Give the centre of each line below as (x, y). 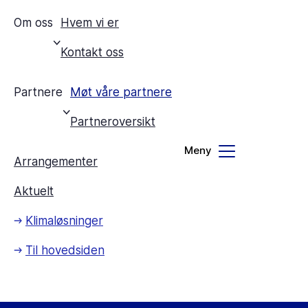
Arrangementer (56, 161)
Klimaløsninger (64, 220)
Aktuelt (34, 191)
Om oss (33, 22)
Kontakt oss (92, 52)
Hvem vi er (90, 22)
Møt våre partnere (121, 92)
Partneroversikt (113, 121)
